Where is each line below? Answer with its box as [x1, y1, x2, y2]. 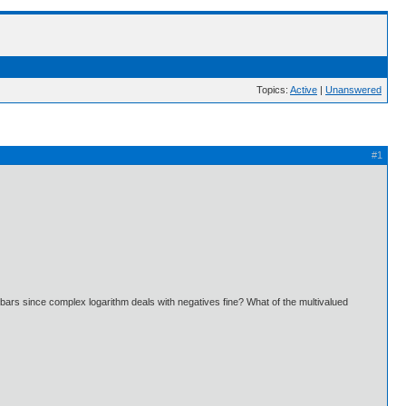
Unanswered [325, 84, 382, 95]
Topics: [256, 84, 290, 95]
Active [290, 84, 317, 95]
